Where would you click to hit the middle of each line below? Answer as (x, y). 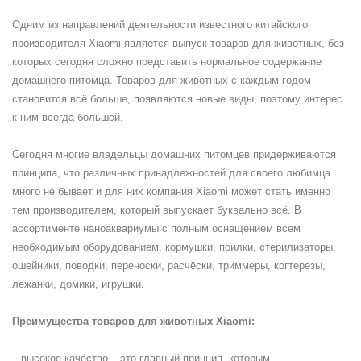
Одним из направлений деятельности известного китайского (160, 25)
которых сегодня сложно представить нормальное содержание (167, 62)
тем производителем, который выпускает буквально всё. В (157, 210)
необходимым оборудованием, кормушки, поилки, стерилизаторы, (174, 247)
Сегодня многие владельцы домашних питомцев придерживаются (174, 154)
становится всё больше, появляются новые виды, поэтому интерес (177, 99)
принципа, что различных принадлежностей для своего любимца (171, 173)
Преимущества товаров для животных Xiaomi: (133, 321)
